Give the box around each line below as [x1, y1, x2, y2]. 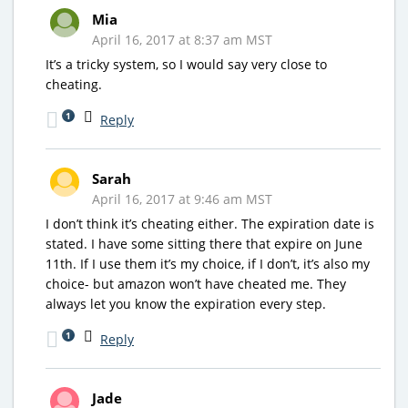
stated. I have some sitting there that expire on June [46, 234, 362, 252]
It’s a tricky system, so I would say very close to [46, 55, 327, 73]
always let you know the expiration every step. [46, 294, 326, 312]
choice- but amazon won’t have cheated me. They [46, 274, 346, 292]
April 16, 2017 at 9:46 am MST [92, 189, 272, 208]
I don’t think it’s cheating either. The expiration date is [46, 214, 374, 232]
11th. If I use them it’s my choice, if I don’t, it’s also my [46, 254, 370, 272]
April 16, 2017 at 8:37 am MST [92, 30, 272, 48]
